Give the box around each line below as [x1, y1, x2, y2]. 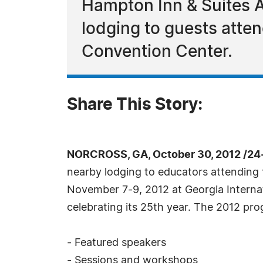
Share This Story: [67, 97, 203, 113]
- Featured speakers [67, 238, 166, 248]
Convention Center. [82, 44, 232, 60]
